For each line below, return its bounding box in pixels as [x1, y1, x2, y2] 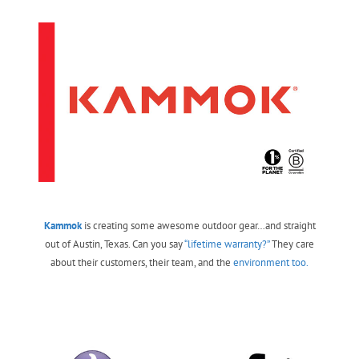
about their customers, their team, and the [50, 256, 233, 270]
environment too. [233, 256, 309, 270]
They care [269, 237, 314, 252]
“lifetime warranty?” [184, 237, 269, 252]
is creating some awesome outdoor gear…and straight [83, 219, 316, 233]
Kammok [43, 219, 82, 233]
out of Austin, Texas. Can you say [45, 237, 184, 252]
